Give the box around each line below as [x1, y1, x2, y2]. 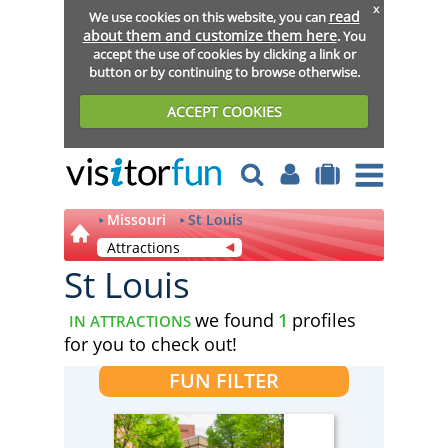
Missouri [107, 210, 166, 229]
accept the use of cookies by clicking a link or [92, 44, 356, 63]
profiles [292, 308, 356, 332]
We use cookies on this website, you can [88, 7, 329, 26]
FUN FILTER [169, 367, 279, 394]
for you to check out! [64, 332, 237, 356]
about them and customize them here [82, 25, 337, 45]
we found [195, 308, 274, 332]
